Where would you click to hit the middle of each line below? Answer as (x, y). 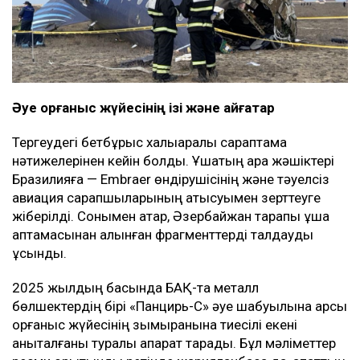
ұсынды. (39, 254)
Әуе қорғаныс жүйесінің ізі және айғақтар (143, 108)
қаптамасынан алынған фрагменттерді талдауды (163, 235)
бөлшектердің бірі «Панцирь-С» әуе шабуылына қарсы (180, 307)
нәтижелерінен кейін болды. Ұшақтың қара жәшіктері (173, 161)
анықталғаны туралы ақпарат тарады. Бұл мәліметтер (174, 344)
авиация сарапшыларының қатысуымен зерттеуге (166, 198)
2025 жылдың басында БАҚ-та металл (135, 288)
